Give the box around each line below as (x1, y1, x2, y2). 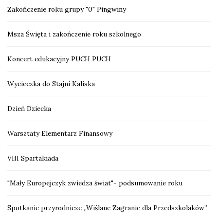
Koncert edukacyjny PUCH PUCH (7, 54, 111, 63)
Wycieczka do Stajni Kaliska (7, 79, 95, 88)
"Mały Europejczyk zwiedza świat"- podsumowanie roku (7, 178, 182, 187)
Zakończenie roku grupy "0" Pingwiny (7, 4, 126, 14)
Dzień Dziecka (7, 104, 51, 113)
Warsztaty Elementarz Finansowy (7, 128, 112, 138)
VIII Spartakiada (7, 153, 58, 163)
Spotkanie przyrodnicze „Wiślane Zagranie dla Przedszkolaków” (7, 203, 207, 212)
